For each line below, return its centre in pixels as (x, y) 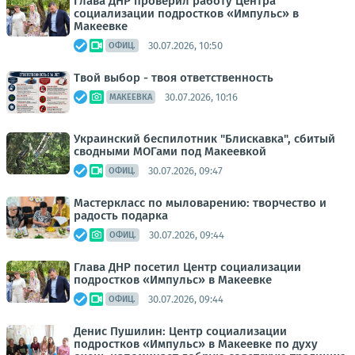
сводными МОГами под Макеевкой (170, 151)
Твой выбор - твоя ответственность (174, 78)
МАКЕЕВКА (131, 97)
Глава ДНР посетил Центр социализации (187, 267)
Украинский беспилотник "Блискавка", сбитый (204, 139)
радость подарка (121, 216)
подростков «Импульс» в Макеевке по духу (196, 344)
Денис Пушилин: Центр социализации (180, 331)
